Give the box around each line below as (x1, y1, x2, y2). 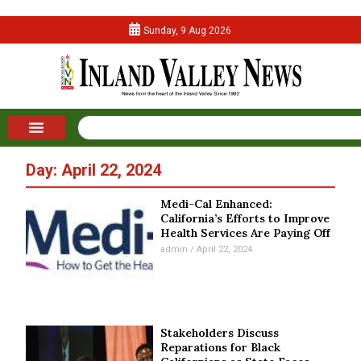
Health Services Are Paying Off (160, 226, 331, 241)
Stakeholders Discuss (160, 325, 280, 340)
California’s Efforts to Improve (160, 211, 330, 226)
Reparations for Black (160, 339, 281, 355)
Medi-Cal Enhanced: (160, 197, 273, 212)
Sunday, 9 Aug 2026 (143, 25, 232, 36)
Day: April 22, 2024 (26, 160, 162, 180)
